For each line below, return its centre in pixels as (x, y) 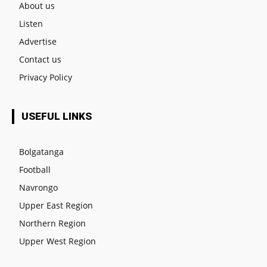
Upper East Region (56, 205)
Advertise (38, 41)
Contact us (40, 59)
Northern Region (52, 223)
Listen (31, 23)
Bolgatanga (41, 151)
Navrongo (38, 187)
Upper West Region (58, 241)
